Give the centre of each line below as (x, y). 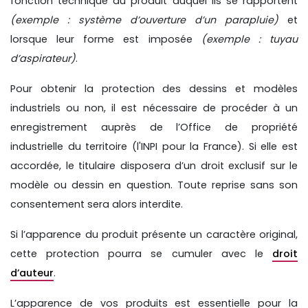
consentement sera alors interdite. (97, 204)
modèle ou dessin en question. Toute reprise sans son (154, 185)
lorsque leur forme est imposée (106, 39)
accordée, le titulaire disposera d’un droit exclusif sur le (154, 165)
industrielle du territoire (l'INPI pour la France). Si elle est (154, 146)
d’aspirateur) (43, 58)
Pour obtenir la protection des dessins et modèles (154, 88)
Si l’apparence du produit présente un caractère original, (154, 234)
